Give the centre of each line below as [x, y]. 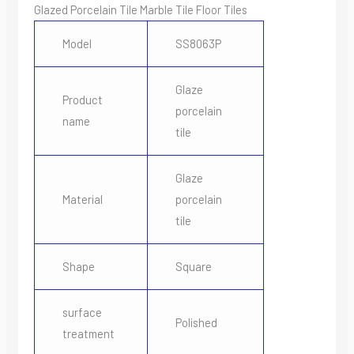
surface [82, 313]
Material [82, 200]
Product [82, 100]
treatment [88, 334]
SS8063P [198, 44]
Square [193, 267]
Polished [196, 323]
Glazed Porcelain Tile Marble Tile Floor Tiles [140, 10]
